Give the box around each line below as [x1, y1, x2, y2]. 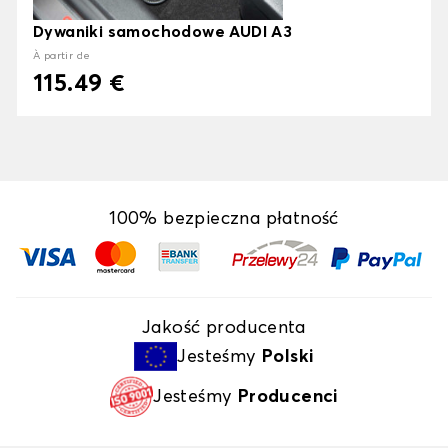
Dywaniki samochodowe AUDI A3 [33, 24, 293, 41]
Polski [262, 347, 314, 366]
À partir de [33, 51, 91, 62]
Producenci [237, 387, 338, 406]
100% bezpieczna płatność [109, 210, 339, 229]
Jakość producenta [142, 319, 306, 338]
